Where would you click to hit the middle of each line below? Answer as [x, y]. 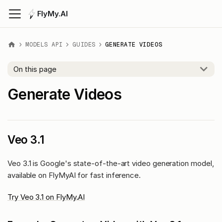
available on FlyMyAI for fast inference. [74, 175]
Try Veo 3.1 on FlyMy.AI [46, 197]
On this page [35, 69]
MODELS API [44, 44]
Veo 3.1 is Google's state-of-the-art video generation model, [111, 163]
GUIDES [84, 44]
